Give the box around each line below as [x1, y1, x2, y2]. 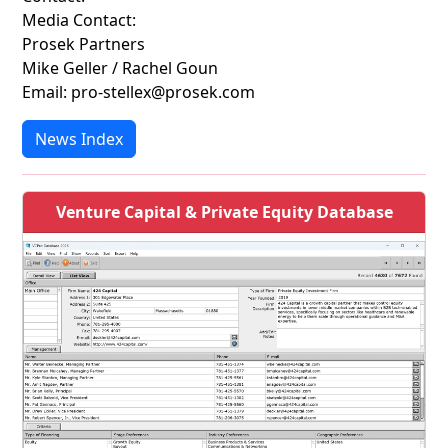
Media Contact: [22, 9, 136, 31]
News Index [35, 128, 123, 150]
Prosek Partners [22, 33, 145, 55]
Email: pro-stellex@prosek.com [22, 81, 255, 103]
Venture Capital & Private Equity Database [55, 201, 393, 223]
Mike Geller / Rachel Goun [22, 57, 218, 79]
